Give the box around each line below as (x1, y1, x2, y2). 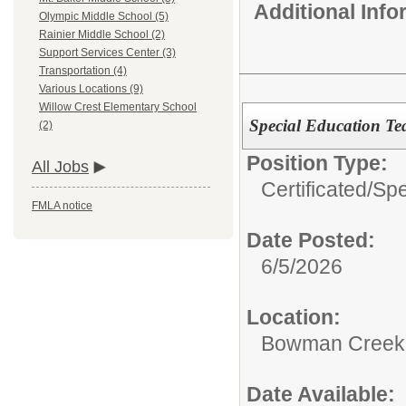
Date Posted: (246, 227, 375, 252)
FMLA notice (32, 199, 92, 213)
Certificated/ (261, 177, 372, 201)
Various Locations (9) (39, 82, 143, 96)
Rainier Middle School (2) (39, 28, 165, 42)
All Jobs (32, 158, 89, 177)
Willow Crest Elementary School (39, 101, 197, 114)
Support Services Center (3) (39, 46, 176, 60)
